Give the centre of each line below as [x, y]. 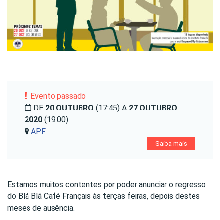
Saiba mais [171, 144]
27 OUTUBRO [153, 108]
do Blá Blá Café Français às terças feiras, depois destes [104, 196]
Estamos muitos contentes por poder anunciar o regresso [107, 185]
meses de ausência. [41, 208]
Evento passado [56, 96]
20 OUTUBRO [70, 108]
